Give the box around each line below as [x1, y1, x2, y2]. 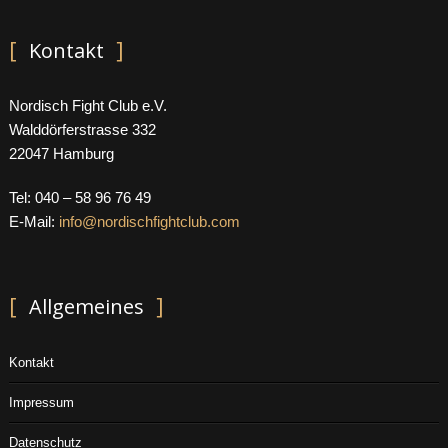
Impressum [8, 395, 74, 411]
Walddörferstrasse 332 [8, 121, 156, 139]
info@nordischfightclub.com [58, 213, 240, 231]
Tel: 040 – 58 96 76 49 [8, 189, 151, 207]
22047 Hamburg [8, 145, 114, 163]
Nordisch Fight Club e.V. [8, 97, 167, 115]
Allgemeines [28, 293, 144, 321]
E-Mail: [8, 213, 59, 231]
